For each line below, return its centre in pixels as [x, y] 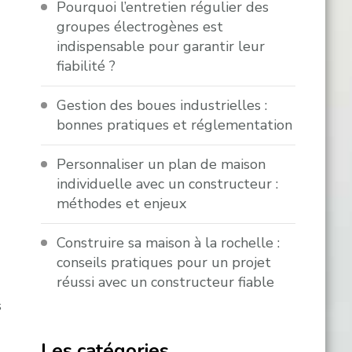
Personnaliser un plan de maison [161, 165]
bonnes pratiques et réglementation [175, 125]
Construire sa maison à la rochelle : [169, 243]
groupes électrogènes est [140, 27]
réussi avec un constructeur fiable [166, 282]
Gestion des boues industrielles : [162, 106]
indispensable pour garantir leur [161, 47]
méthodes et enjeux [122, 204]
